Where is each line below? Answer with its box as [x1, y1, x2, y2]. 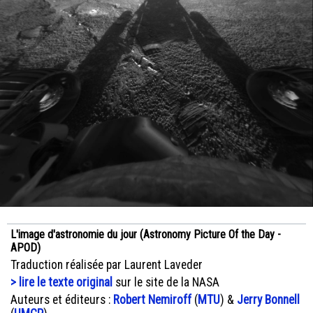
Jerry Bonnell [237, 292, 300, 307]
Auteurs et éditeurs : [10, 292, 113, 307]
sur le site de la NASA [112, 275, 219, 289]
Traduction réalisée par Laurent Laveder [10, 257, 203, 272]
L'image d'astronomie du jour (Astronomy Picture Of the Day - [10, 227, 281, 241]
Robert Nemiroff [113, 292, 191, 307]
